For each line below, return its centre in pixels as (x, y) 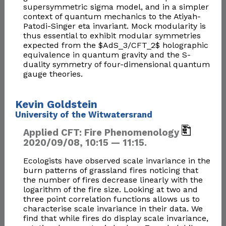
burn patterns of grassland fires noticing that (110, 171)
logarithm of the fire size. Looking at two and (110, 190)
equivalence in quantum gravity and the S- (107, 55)
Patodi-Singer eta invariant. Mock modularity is (114, 26)
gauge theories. (53, 74)
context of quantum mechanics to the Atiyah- (112, 17)
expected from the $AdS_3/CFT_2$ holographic (116, 45)
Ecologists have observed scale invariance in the (117, 161)
